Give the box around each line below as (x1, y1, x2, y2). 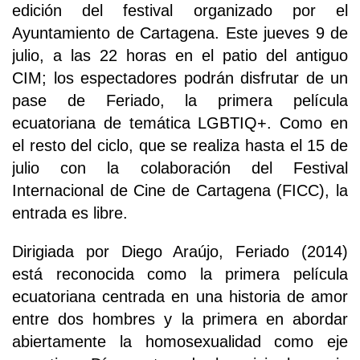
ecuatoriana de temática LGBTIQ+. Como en (12, 113, 348, 132)
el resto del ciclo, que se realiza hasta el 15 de (12, 136, 348, 154)
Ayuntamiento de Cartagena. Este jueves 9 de (12, 23, 348, 42)
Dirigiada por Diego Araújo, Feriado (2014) (12, 242, 348, 260)
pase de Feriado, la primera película (12, 91, 348, 109)
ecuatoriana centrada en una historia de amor (12, 287, 348, 305)
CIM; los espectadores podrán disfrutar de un (12, 68, 348, 87)
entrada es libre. (12, 203, 128, 222)
